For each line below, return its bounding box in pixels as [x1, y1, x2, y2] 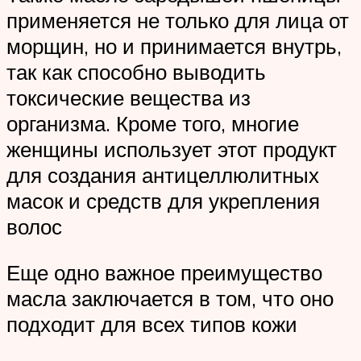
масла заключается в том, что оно [6, 285, 334, 312]
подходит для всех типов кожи [6, 311, 297, 338]
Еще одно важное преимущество [6, 259, 322, 286]
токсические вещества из [6, 84, 251, 110]
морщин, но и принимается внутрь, [6, 32, 342, 59]
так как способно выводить [6, 58, 266, 85]
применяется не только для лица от [6, 6, 349, 33]
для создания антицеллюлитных [6, 161, 319, 188]
